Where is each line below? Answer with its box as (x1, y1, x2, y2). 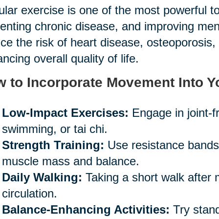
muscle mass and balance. (1, 154, 139, 168)
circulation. (1, 186, 57, 200)
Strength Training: (1, 138, 104, 152)
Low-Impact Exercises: (1, 106, 129, 119)
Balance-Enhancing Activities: (1, 202, 170, 216)
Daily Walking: (1, 170, 82, 184)
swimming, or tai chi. (1, 122, 108, 135)
